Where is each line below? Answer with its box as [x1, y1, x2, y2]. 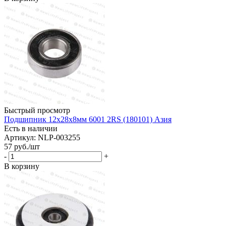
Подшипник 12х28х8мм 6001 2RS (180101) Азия [4, 115, 172, 124]
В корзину [4, 161, 39, 171]
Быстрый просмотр [4, 105, 70, 115]
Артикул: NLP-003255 [4, 133, 80, 142]
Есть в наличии [4, 124, 58, 133]
